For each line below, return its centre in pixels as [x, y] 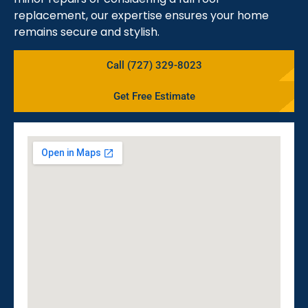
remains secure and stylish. [87, 32]
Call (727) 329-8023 [154, 66]
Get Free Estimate [154, 97]
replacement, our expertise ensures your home [141, 15]
